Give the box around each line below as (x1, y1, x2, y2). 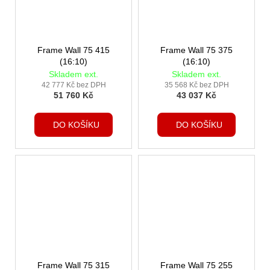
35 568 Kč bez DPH (164, 80, 229, 89)
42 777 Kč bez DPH (41, 80, 106, 89)
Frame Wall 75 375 (160, 45, 233, 55)
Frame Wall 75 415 (37, 45, 95, 55)
